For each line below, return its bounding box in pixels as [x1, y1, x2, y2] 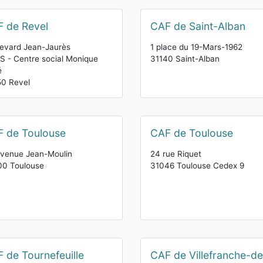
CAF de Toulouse [150, 127, 233, 139]
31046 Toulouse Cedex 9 [150, 161, 244, 170]
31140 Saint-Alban [150, 54, 220, 63]
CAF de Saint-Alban [150, 20, 245, 32]
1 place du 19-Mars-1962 [150, 42, 242, 52]
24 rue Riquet [150, 149, 201, 159]
